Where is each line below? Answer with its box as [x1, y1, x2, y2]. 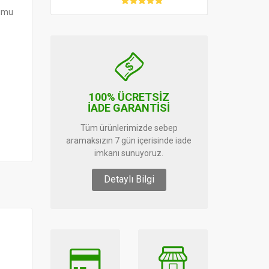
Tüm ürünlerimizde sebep [80, 123, 178, 133]
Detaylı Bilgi [103, 174, 154, 185]
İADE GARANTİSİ [88, 101, 171, 114]
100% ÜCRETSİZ [88, 91, 169, 103]
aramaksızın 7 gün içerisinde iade [66, 136, 192, 145]
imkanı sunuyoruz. [94, 148, 164, 158]
